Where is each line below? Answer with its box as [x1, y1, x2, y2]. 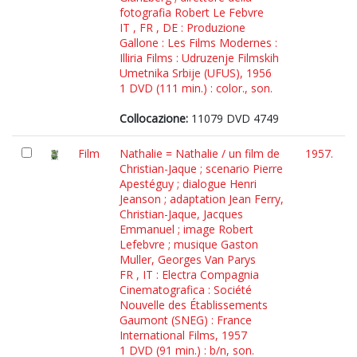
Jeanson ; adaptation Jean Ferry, [120, 191, 284, 206]
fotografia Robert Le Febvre [120, 5, 264, 20]
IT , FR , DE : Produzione [120, 20, 245, 35]
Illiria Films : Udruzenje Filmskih [120, 50, 279, 65]
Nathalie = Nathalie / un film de [120, 146, 280, 161]
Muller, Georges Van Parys [120, 252, 256, 267]
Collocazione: [120, 111, 188, 126]
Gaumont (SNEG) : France [120, 312, 252, 328]
